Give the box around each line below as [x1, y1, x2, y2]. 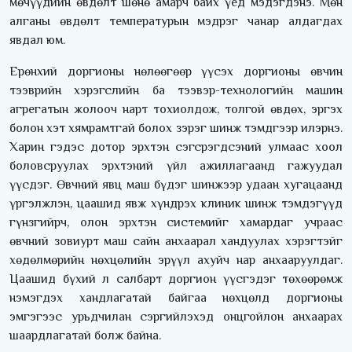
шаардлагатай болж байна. [9, 328, 161, 343]
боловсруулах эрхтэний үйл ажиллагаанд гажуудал [9, 159, 343, 174]
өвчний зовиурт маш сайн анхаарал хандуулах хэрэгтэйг [9, 234, 343, 249]
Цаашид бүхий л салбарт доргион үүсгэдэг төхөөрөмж [9, 272, 343, 287]
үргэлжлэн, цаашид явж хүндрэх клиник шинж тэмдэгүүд [9, 196, 343, 211]
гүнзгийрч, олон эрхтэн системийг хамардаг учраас [9, 215, 343, 230]
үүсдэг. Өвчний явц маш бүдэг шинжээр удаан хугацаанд [9, 178, 343, 192]
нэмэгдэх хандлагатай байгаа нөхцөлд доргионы [9, 291, 343, 306]
